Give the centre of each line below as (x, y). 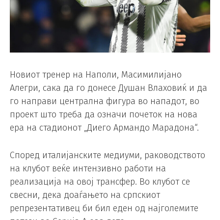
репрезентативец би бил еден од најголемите (104, 208)
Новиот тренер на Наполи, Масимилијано (96, 75)
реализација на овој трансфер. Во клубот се (100, 182)
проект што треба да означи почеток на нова (104, 115)
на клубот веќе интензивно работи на (88, 169)
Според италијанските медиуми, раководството (108, 155)
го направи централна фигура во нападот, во (105, 101)
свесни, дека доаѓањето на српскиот (85, 195)
